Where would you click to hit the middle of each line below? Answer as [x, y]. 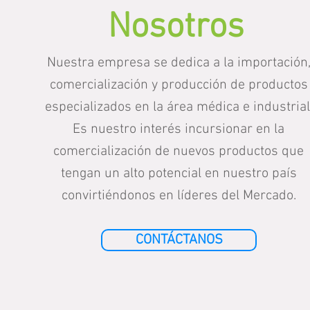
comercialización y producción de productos [179, 85]
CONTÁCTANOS [179, 240]
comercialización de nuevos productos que [179, 152]
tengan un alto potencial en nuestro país [179, 174]
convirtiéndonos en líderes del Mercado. [179, 196]
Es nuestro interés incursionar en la [179, 129]
